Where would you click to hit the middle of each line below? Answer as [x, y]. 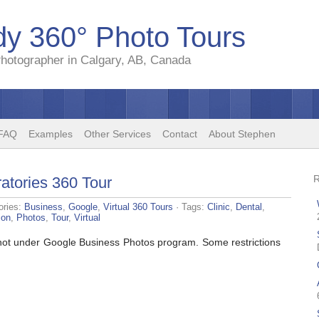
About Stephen [242, 134]
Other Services [117, 134]
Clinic [219, 207]
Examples [51, 134]
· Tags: [190, 207]
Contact [180, 134]
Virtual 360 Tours [138, 207]
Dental [249, 207]
